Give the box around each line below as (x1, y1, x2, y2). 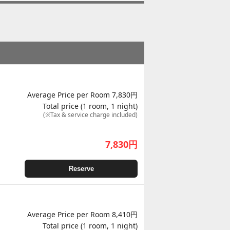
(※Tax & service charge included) (43, 110, 138, 119)
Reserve (68, 164, 94, 172)
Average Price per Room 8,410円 (27, 209, 138, 220)
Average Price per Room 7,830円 (27, 89, 138, 100)
